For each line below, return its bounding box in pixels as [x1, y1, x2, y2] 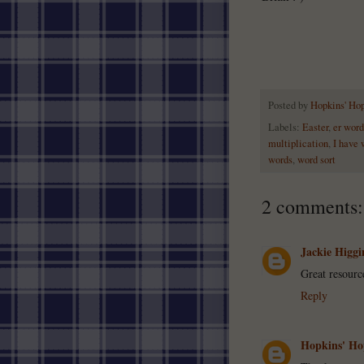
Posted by [268, 98, 310, 113]
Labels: [268, 120, 302, 135]
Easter [302, 120, 328, 135]
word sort [297, 153, 336, 167]
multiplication [268, 136, 328, 151]
